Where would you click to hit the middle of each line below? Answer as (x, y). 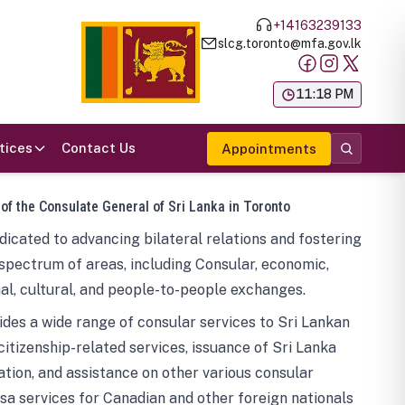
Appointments (269, 148)
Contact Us (99, 148)
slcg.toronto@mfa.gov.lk (290, 43)
